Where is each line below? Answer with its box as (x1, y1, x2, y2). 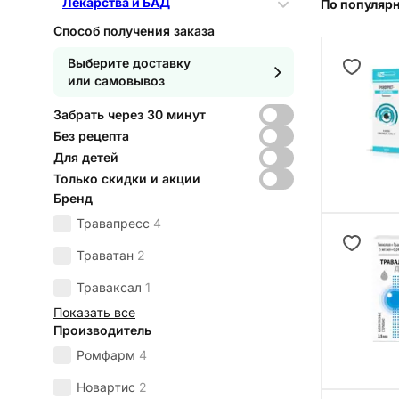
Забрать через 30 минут (53, 107, 206, 123)
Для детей (53, 150, 118, 166)
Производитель (53, 322, 151, 338)
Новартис (77, 379, 135, 395)
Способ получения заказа (53, 23, 215, 39)
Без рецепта (53, 128, 129, 144)
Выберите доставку (68, 55, 191, 71)
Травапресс (77, 216, 150, 232)
